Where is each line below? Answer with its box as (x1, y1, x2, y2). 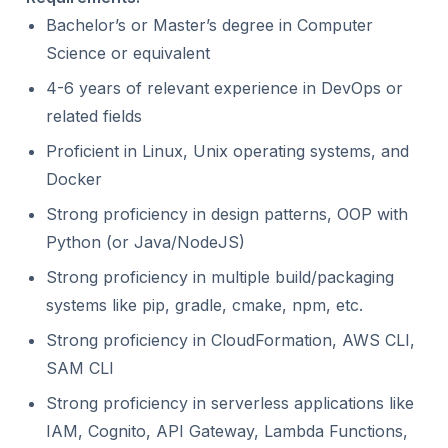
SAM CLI (46, 358, 114, 378)
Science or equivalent (46, 43, 210, 63)
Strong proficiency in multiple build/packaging (46, 267, 394, 287)
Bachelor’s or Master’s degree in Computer (46, 15, 373, 35)
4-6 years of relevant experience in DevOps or (46, 78, 403, 98)
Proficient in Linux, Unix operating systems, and (46, 141, 409, 161)
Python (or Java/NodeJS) (46, 232, 245, 252)
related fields (46, 106, 142, 126)
